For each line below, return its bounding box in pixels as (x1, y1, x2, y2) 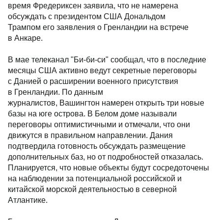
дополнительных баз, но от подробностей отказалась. (8, 153, 203, 161)
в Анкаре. (8, 34, 43, 42)
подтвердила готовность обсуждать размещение (8, 142, 186, 150)
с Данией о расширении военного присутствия (8, 77, 178, 85)
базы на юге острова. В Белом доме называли (8, 110, 177, 118)
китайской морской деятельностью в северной (8, 185, 177, 193)
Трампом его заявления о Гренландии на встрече (8, 23, 189, 31)
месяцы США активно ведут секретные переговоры (8, 66, 197, 75)
